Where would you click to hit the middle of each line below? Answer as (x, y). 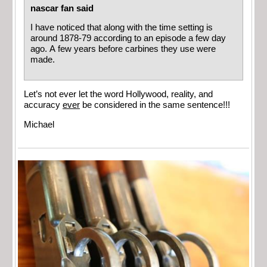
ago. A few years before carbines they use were (123, 49)
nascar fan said (62, 8)
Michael (39, 124)
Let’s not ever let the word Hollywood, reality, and (118, 94)
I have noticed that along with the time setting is (122, 28)
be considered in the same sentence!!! (155, 105)
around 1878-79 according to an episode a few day (128, 38)
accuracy (43, 105)
